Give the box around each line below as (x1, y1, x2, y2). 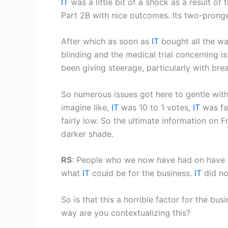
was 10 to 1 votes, (119, 102, 193, 112)
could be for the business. (90, 168, 194, 179)
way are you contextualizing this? (61, 208, 190, 218)
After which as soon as (61, 36, 152, 47)
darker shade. (61, 128, 113, 139)
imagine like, (61, 102, 111, 112)
